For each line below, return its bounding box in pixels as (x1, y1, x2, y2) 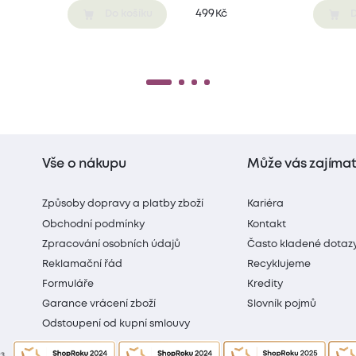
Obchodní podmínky (42, 219, 145, 229)
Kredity (247, 280, 284, 289)
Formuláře (42, 280, 95, 289)
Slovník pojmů (247, 300, 317, 309)
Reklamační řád (42, 259, 123, 269)
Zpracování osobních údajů (42, 239, 181, 249)
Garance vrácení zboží (42, 300, 157, 309)
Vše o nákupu (42, 157, 126, 170)
